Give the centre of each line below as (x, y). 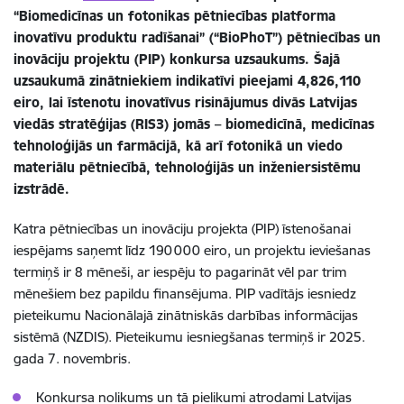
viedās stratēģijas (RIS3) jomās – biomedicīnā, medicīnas (194, 124)
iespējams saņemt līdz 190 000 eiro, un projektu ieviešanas (192, 250)
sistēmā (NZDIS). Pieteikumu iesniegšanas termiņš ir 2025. (189, 336)
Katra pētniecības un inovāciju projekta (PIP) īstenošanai (182, 228)
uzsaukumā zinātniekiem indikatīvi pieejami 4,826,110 (187, 80)
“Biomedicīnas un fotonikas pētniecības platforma (174, 15)
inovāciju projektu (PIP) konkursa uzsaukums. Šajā (177, 59)
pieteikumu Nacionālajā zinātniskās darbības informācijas (186, 315)
